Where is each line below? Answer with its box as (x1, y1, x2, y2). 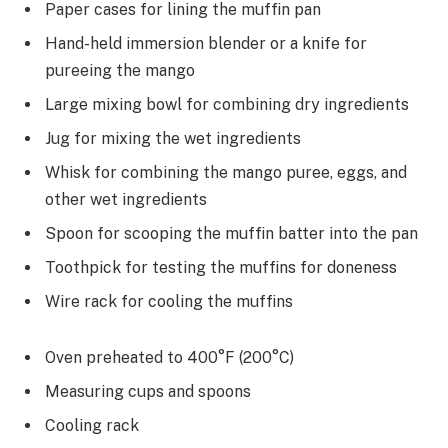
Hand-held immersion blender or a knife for (45, 34, 367, 54)
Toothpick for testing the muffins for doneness (45, 258, 397, 278)
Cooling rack (45, 415, 139, 435)
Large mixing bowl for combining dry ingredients (45, 95, 409, 115)
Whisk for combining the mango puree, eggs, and (45, 163, 407, 183)
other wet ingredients (45, 190, 207, 210)
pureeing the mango (45, 61, 195, 81)
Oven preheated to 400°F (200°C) (45, 347, 294, 367)
